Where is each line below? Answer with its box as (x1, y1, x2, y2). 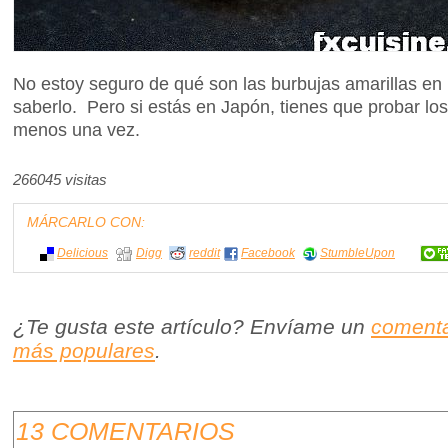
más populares (13, 339, 155, 363)
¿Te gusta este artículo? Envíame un (13, 315, 371, 339)
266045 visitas (13, 172, 107, 189)
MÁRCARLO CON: (27, 214, 145, 231)
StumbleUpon (320, 245, 395, 260)
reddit (189, 245, 220, 260)
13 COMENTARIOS (16, 417, 235, 446)
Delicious (57, 245, 108, 260)
